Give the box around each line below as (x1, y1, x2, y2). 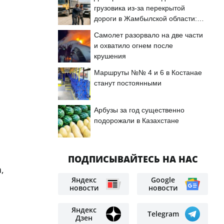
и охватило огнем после (94, 41, 173, 49)
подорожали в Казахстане (94, 116, 179, 124)
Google (151, 175, 175, 184)
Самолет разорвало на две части (94, 31, 203, 39)
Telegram (147, 209, 179, 218)
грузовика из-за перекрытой (94, 4, 185, 12)
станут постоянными (94, 79, 161, 87)
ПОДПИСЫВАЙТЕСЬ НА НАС (68, 153, 198, 165)
